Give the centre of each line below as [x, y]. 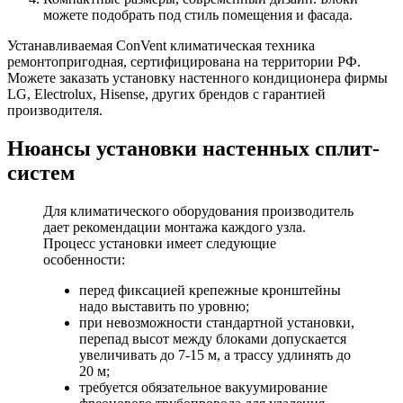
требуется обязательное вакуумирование [203, 387]
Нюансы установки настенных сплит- [193, 148]
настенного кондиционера [262, 77]
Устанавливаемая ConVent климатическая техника [161, 45]
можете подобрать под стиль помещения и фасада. [198, 14]
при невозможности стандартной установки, [217, 322]
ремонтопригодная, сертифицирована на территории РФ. [184, 61]
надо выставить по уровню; [164, 306]
